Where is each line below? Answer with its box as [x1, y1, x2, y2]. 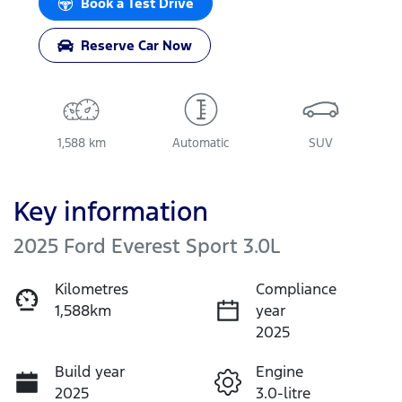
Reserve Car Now [81, 37, 192, 55]
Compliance [256, 279, 336, 300]
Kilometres [55, 279, 128, 300]
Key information [13, 195, 208, 229]
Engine [256, 362, 303, 382]
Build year [55, 362, 125, 382]
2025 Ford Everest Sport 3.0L [13, 233, 280, 259]
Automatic [172, 135, 230, 152]
